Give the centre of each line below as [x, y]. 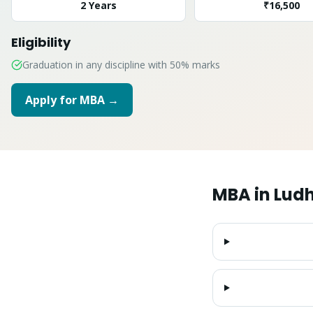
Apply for [52, 100]
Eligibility [41, 42]
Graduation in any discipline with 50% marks [121, 65]
